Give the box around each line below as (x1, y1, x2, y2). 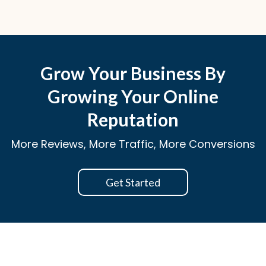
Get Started (106, 176, 160, 189)
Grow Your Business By (40, 62, 226, 84)
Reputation (87, 109, 179, 130)
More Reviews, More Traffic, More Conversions (11, 137, 255, 151)
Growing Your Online (47, 85, 218, 107)
